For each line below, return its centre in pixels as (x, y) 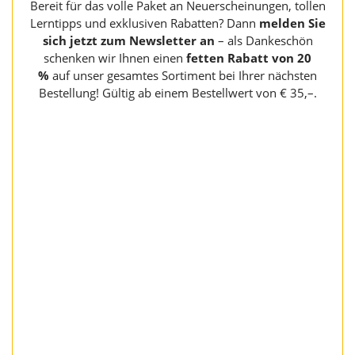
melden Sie (292, 23)
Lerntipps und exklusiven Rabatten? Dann (144, 23)
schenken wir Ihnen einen (115, 58)
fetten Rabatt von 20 (249, 58)
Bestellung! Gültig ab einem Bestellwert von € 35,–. (177, 93)
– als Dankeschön (263, 41)
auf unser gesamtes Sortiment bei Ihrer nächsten (185, 76)
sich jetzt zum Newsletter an (128, 41)
